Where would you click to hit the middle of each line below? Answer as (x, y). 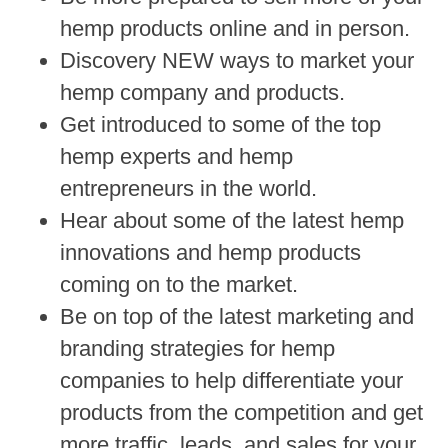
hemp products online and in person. (235, 29)
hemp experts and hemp (176, 157)
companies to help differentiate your (231, 381)
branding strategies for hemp (197, 349)
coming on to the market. (179, 285)
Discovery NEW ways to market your (237, 61)
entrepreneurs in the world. (188, 189)
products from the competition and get (241, 413)
